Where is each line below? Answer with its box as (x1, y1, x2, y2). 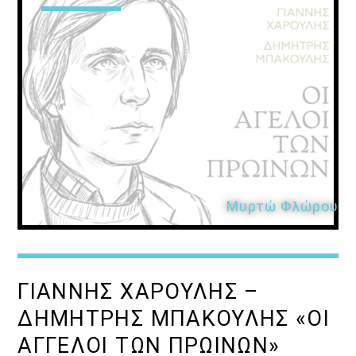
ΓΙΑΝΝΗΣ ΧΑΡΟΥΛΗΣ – (17, 278, 259, 304)
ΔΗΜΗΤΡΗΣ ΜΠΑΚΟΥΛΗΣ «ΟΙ (17, 305, 331, 331)
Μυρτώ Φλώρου (226, 197, 339, 215)
